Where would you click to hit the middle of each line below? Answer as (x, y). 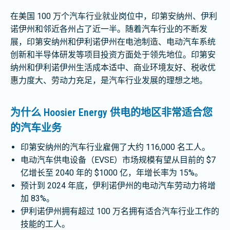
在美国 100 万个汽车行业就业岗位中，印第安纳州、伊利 (114, 16)
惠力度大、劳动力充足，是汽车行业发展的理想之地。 (109, 80)
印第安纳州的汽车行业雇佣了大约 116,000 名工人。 (115, 147)
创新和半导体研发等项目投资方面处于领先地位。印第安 (113, 55)
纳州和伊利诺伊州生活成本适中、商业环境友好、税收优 (113, 68)
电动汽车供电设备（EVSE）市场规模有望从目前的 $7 (118, 160)
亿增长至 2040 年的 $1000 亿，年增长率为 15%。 (112, 173)
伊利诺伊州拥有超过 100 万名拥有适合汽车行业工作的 (120, 211)
